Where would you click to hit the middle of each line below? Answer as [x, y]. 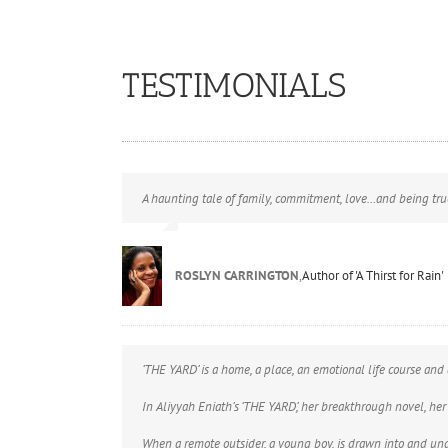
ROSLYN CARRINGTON [237, 275]
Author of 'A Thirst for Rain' [373, 275]
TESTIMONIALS [234, 85]
